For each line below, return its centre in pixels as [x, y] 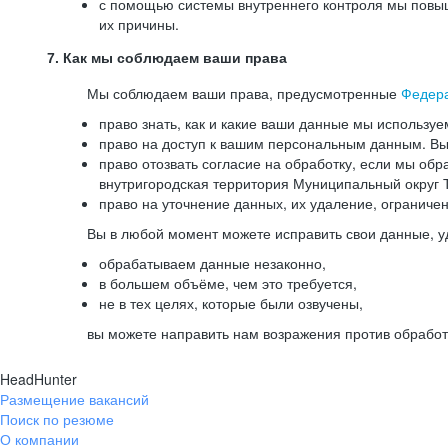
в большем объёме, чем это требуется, [228, 283]
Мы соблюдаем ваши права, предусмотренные [244, 93]
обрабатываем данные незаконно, [212, 263]
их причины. [139, 24]
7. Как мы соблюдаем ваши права [167, 58]
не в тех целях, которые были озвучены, [231, 303]
